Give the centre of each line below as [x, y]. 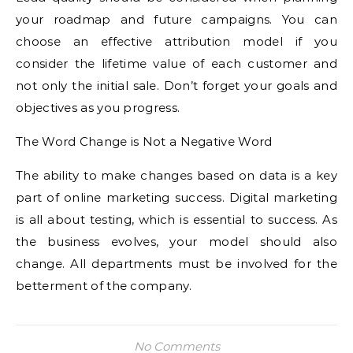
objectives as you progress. [98, 108]
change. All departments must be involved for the [176, 264]
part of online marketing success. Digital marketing [176, 197]
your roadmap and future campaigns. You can [176, 19]
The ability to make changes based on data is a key [176, 175]
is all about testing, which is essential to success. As [176, 219]
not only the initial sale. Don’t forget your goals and [176, 85]
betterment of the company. [104, 286]
